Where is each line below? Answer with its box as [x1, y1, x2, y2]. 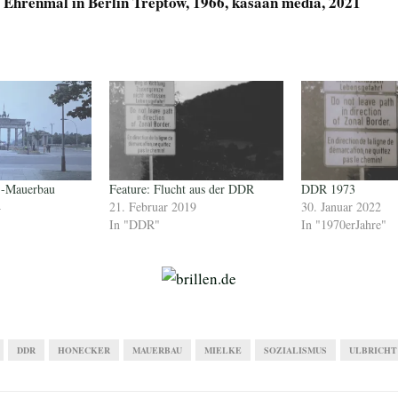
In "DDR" [108, 215, 160, 233]
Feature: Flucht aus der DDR [108, 179, 254, 197]
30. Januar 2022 [300, 197, 381, 215]
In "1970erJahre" [300, 215, 386, 233]
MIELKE [204, 343, 242, 356]
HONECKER [58, 343, 110, 356]
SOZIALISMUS [264, 343, 327, 356]
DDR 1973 [300, 179, 355, 197]
